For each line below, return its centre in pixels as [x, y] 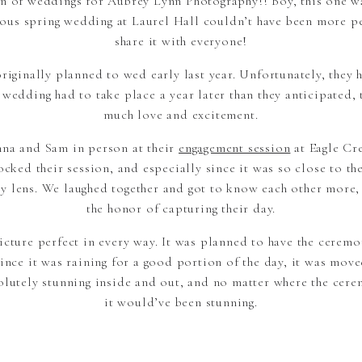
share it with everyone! [181, 41]
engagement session [235, 148]
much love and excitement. [181, 115]
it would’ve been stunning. [181, 302]
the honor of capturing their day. [181, 208]
